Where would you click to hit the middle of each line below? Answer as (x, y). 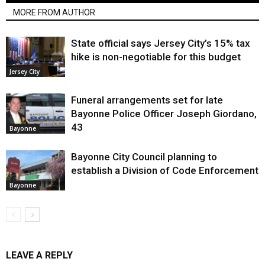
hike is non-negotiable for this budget (156, 56)
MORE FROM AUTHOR (54, 12)
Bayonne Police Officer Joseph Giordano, (164, 113)
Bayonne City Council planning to (144, 156)
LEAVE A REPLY (39, 255)
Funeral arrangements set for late (147, 100)
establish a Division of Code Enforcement (165, 170)
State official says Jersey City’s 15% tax (161, 43)
